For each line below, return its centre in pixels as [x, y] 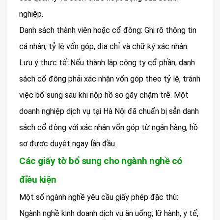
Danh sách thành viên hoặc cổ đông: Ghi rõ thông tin [108, 30]
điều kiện [38, 179]
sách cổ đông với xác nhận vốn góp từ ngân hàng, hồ [109, 127]
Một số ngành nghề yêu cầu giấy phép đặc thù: [99, 197]
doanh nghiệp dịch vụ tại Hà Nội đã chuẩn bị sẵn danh [109, 111]
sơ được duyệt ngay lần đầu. [68, 143]
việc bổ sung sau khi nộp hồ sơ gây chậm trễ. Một [104, 95]
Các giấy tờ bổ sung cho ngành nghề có [101, 161]
